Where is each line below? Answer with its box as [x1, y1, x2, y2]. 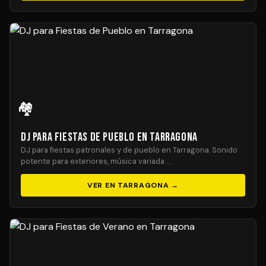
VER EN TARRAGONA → [87, 180, 179, 190]
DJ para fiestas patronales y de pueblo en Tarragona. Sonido [21, 145, 237, 155]
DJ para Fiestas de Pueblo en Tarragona [21, 130, 198, 144]
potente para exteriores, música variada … [21, 156, 171, 166]
